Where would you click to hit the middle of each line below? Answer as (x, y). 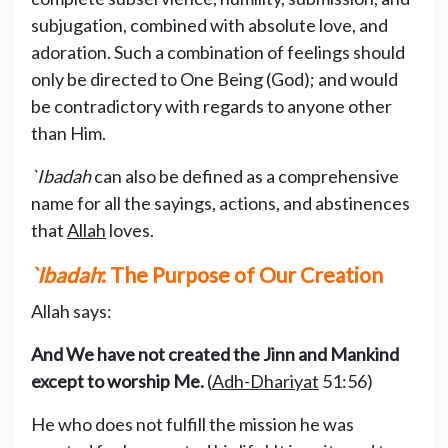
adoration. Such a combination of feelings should (218, 51)
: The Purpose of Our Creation (242, 274)
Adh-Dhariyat (265, 380)
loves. (130, 229)
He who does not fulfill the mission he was (192, 423)
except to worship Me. (119, 380)
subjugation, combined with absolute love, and (209, 24)
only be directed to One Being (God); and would (214, 78)
